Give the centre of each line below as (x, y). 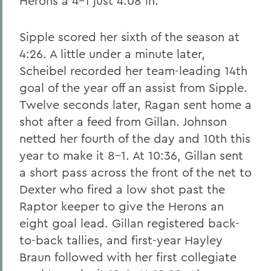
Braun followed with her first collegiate (128, 257)
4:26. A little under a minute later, (112, 54)
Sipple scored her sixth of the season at (129, 37)
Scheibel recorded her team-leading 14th (133, 70)
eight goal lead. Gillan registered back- (129, 223)
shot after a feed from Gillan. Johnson (123, 121)
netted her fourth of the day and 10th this (135, 138)
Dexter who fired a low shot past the (122, 189)
